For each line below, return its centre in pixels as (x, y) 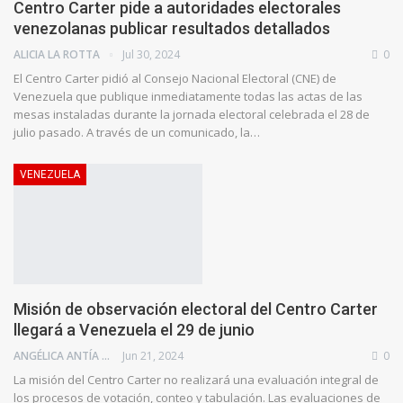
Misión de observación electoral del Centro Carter (196, 309)
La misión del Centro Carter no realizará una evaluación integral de (196, 380)
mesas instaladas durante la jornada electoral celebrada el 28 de (192, 115)
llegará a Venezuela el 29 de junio (134, 330)
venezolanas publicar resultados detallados (172, 29)
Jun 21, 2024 (153, 356)
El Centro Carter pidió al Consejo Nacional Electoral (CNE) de (175, 79)
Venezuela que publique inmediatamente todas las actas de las (188, 97)
